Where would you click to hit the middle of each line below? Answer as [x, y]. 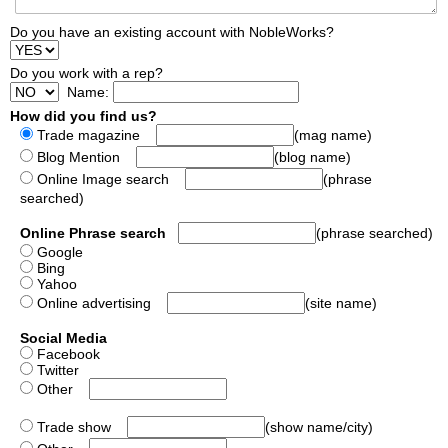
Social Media [63, 337]
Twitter [56, 369]
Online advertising [100, 302]
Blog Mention [84, 156]
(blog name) [312, 156]
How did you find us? [83, 115]
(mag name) [333, 134]
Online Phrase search [93, 232]
